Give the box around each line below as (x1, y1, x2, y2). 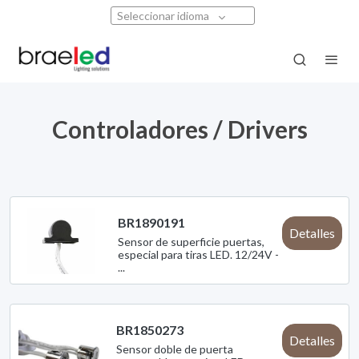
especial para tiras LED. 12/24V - (118, 248, 280, 262)
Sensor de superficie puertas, (118, 235, 265, 249)
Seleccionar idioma (117, 9, 209, 22)
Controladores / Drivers (51, 115, 308, 144)
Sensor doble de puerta (115, 341, 233, 356)
